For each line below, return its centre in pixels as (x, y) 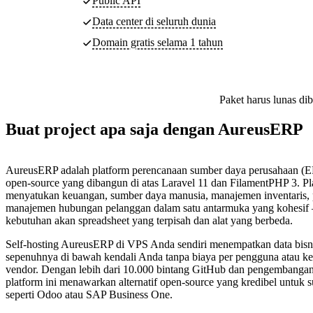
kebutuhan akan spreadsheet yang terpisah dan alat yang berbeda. (149, 221)
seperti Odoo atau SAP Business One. (89, 295)
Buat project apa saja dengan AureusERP (154, 130)
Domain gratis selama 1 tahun (158, 43)
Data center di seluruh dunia (154, 22)
